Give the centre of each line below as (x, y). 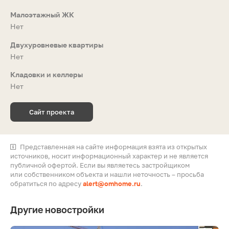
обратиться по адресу (47, 183)
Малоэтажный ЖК (42, 14)
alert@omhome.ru (112, 183)
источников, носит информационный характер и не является (109, 156)
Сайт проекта (52, 112)
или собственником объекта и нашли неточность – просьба (107, 174)
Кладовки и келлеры (47, 74)
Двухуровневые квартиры (57, 44)
